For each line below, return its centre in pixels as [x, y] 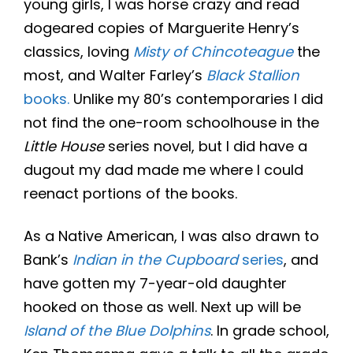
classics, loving [78, 52]
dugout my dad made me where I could [163, 170]
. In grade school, [270, 331]
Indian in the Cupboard [155, 260]
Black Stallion [253, 76]
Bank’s [46, 260]
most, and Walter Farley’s [115, 76]
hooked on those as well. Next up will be [162, 307]
